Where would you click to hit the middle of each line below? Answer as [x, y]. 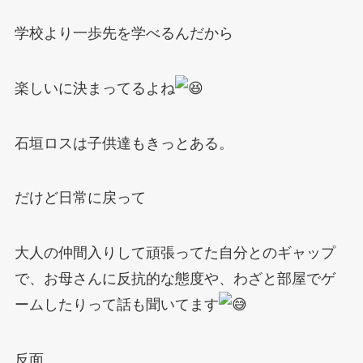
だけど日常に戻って [80, 198]
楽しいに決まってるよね [94, 88]
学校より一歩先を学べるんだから [124, 33]
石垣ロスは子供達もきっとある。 [124, 143]
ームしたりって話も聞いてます [116, 305]
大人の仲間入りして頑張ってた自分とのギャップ [175, 253]
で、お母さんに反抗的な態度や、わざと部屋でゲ [175, 279]
